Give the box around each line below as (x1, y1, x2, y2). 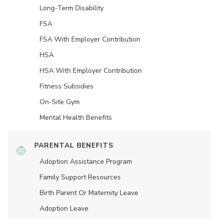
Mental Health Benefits (40, 113, 112, 123)
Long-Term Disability (40, 3, 104, 13)
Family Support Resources (40, 173, 121, 182)
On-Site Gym (40, 97, 80, 107)
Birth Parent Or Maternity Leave (40, 188, 138, 198)
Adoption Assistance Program (40, 157, 132, 167)
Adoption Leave (40, 204, 88, 214)
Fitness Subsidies (40, 82, 93, 91)
